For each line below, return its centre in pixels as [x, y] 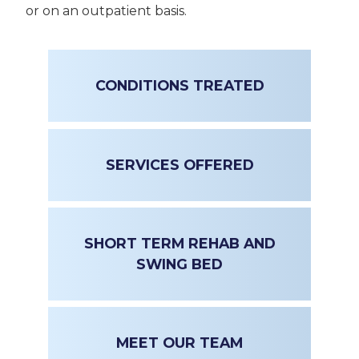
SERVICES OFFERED [179, 164]
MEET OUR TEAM [179, 343]
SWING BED [179, 264]
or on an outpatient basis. [106, 11]
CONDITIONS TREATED [179, 86]
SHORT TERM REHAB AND [179, 243]
